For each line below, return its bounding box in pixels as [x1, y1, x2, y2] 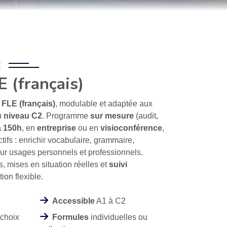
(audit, [134, 111, 158, 121]
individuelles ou [89, 213, 147, 222]
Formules [52, 213, 89, 222]
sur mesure [90, 111, 134, 121]
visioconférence [100, 124, 162, 133]
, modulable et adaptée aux [55, 99, 153, 108]
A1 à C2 [95, 197, 126, 206]
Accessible [52, 197, 95, 206]
